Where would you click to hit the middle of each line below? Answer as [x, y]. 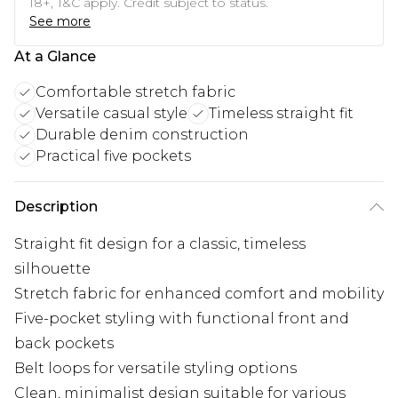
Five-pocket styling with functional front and [182, 319]
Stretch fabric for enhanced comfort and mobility [199, 294]
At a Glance [55, 57]
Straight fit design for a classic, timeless [160, 244]
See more [60, 22]
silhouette [52, 269]
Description [56, 207]
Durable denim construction [142, 135]
